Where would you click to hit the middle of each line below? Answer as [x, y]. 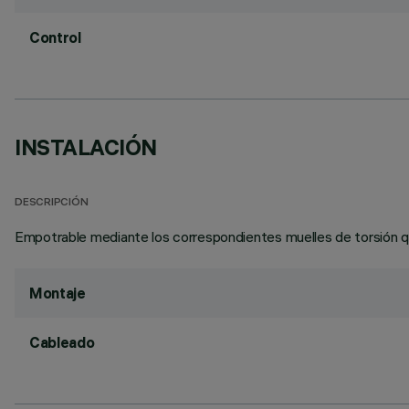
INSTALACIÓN [86, 147]
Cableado [62, 342]
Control [55, 37]
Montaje [58, 293]
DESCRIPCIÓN [52, 203]
